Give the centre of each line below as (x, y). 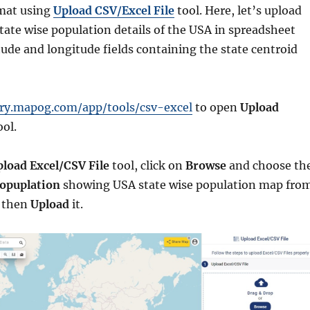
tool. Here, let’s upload (238, 11)
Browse (206, 166)
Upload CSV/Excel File (113, 11)
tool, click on (147, 166)
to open (216, 108)
